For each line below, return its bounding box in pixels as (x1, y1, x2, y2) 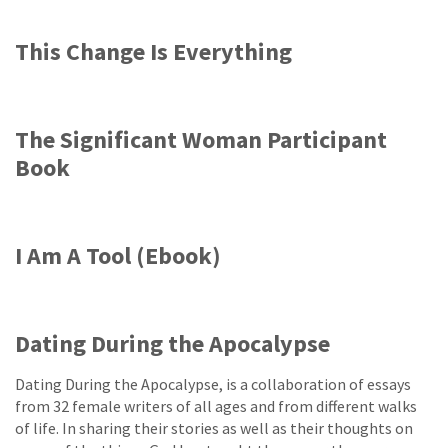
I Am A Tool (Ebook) (15, 240, 221, 271)
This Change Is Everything (15, 36, 292, 67)
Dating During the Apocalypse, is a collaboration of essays (15, 374, 411, 394)
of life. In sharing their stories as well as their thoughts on (15, 418, 413, 438)
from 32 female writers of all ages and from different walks (15, 396, 417, 416)
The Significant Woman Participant (15, 124, 387, 155)
